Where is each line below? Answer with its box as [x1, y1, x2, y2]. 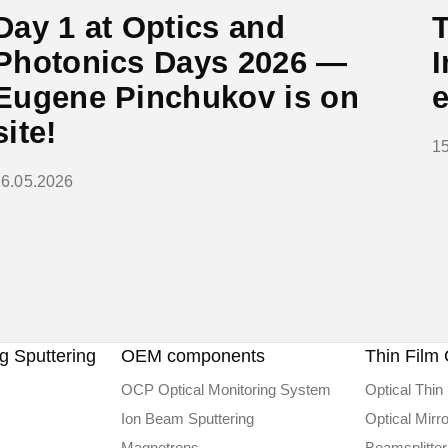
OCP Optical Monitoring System [120, 381, 331, 398]
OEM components [120, 346, 265, 366]
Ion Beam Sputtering [120, 410, 254, 427]
